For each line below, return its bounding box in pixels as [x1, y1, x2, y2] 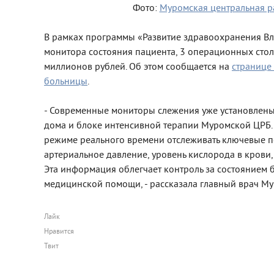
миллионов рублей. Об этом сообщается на [44, 61, 232, 73]
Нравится [44, 228, 74, 237]
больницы [44, 76, 87, 88]
